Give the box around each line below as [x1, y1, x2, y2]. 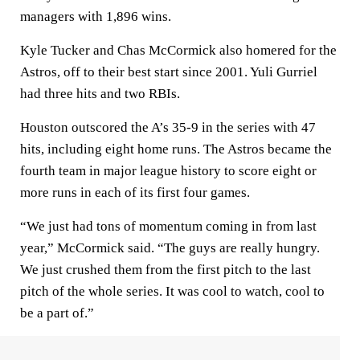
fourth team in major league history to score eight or [20, 163, 317, 178]
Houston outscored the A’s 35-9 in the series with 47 [20, 120, 316, 135]
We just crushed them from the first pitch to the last [20, 262, 311, 277]
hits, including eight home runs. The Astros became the [20, 141, 332, 157]
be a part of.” [20, 305, 94, 321]
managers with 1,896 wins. [20, 9, 171, 24]
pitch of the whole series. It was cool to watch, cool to [20, 284, 325, 299]
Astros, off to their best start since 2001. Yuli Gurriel [20, 64, 317, 80]
